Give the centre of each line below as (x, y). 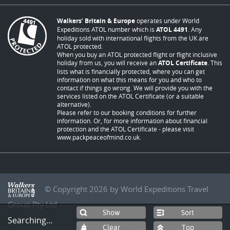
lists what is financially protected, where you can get (131, 71)
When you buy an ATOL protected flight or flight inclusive (137, 54)
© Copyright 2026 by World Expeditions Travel (126, 189)
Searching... (30, 221)
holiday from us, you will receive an (108, 62)
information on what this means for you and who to (129, 79)
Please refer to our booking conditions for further (127, 112)
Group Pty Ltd (32, 204)
